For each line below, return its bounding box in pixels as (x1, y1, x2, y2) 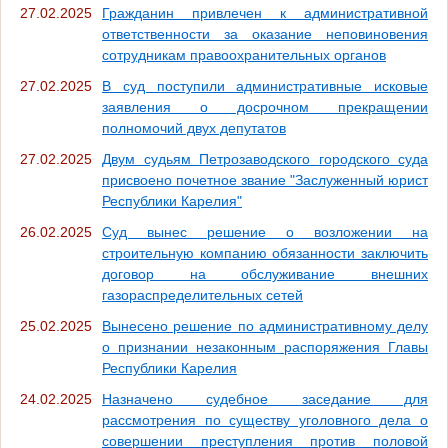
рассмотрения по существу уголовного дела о (102, 411, 428, 428)
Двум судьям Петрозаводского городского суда (102, 150, 428, 167)
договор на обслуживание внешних (102, 265, 428, 282)
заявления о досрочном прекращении (102, 98, 428, 115)
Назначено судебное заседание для (102, 390, 428, 407)
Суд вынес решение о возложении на (102, 223, 428, 240)
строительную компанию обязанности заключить (102, 244, 428, 261)
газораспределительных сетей (102, 286, 303, 303)
